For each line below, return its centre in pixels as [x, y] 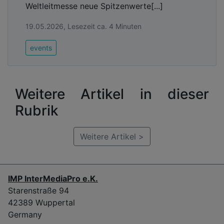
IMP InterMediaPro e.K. [53, 178]
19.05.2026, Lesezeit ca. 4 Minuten [83, 26]
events [41, 47]
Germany [25, 214]
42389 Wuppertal [41, 202]
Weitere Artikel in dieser [112, 94]
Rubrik [37, 110]
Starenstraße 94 [38, 190]
